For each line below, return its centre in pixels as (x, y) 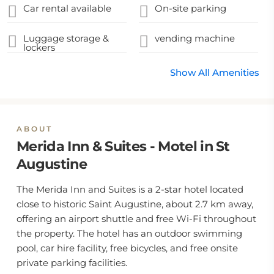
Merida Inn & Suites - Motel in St (123, 146)
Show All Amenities (215, 72)
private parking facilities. (72, 263)
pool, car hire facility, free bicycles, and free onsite (127, 248)
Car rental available (67, 8)
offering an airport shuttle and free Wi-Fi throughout (136, 219)
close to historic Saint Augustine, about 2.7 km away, (135, 204)
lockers (39, 47)
